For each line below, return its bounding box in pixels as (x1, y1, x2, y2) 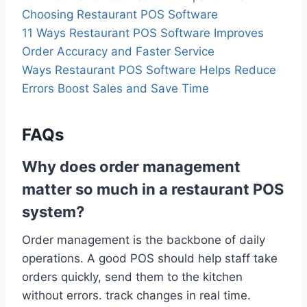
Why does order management (22, 158, 241, 176)
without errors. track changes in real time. (22, 288, 251, 303)
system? (22, 203, 84, 221)
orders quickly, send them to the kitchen (22, 270, 243, 284)
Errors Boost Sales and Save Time (22, 82, 209, 96)
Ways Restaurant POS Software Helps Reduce (22, 63, 276, 77)
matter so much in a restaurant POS (22, 180, 284, 199)
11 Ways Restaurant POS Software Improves (22, 26, 264, 40)
